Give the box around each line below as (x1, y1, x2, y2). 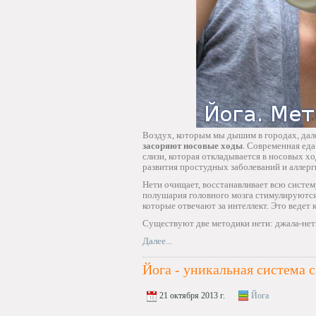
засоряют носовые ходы (142, 140, 243, 151)
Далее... (142, 236, 172, 246)
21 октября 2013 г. (157, 291, 225, 300)
